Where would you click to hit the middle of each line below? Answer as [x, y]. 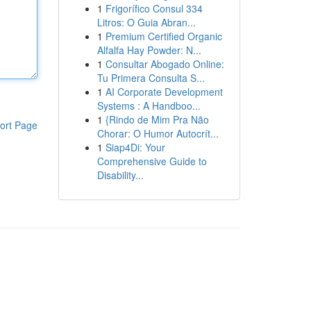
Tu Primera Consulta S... [151, 78]
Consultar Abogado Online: [165, 64]
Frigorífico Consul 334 [154, 8]
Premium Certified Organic [163, 36]
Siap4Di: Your [135, 147]
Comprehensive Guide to [152, 161]
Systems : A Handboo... [149, 106]
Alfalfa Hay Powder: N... [149, 50]
